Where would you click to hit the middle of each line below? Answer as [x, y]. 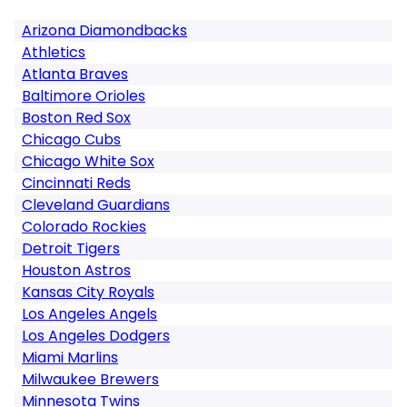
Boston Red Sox [76, 118]
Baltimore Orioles [84, 96]
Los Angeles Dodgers [96, 336]
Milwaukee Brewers [90, 379]
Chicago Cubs [71, 139]
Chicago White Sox [88, 161]
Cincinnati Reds [76, 183]
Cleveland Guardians [96, 205]
